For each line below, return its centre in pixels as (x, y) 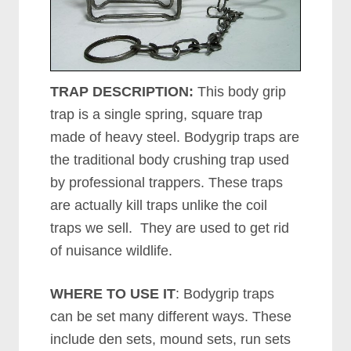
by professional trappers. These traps (167, 183)
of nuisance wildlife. (112, 251)
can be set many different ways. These (171, 317)
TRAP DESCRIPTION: (122, 92)
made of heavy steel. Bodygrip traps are (175, 138)
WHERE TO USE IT (113, 294)
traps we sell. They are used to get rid (170, 228)
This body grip (240, 92)
